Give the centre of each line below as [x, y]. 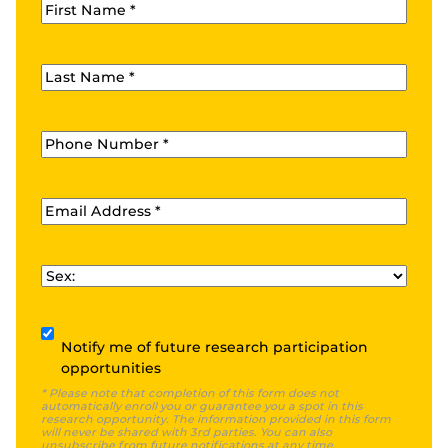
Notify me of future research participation [214, 347]
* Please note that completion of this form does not [190, 393]
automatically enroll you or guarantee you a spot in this [202, 406]
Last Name [81, 74]
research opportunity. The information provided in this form [216, 419]
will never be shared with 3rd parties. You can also [186, 432]
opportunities [111, 368]
